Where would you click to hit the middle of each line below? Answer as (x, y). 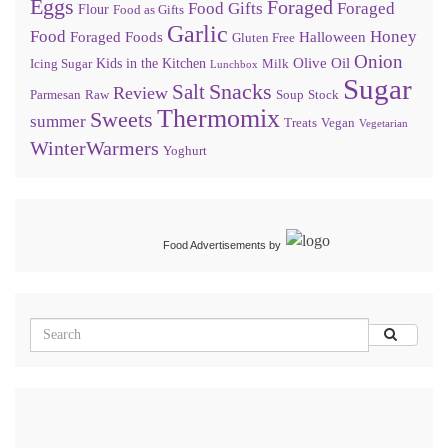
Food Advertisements (214, 244)
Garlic (197, 33)
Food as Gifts (148, 9)
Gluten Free (263, 37)
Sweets (121, 119)
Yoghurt (185, 150)
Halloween (332, 36)
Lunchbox (234, 64)
